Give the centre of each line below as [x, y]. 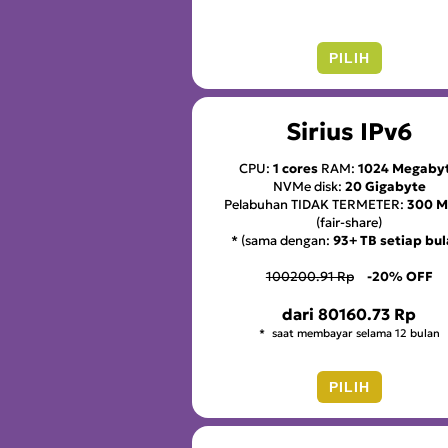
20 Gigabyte [385, 186]
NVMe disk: [308, 186]
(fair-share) [349, 222]
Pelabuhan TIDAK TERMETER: [316, 204]
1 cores [296, 168]
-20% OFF [399, 276]
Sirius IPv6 [349, 131]
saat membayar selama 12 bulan [354, 333]
